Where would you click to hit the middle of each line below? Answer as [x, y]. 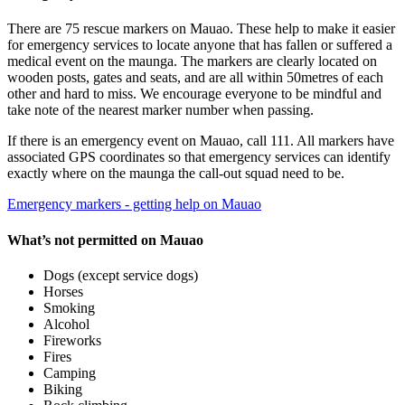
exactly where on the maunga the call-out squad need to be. [176, 174]
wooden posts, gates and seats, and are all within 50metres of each [195, 78]
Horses [63, 291]
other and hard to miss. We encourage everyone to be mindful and [194, 94]
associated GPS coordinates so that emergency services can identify [199, 157]
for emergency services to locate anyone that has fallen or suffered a [200, 45]
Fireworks [72, 340]
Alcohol [66, 324]
